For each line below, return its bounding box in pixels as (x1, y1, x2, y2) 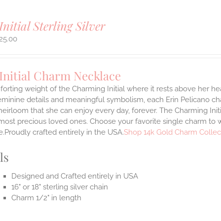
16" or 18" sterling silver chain (11, 183, 109, 192)
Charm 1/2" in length (11, 193, 82, 203)
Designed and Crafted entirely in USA (11, 172, 139, 181)
